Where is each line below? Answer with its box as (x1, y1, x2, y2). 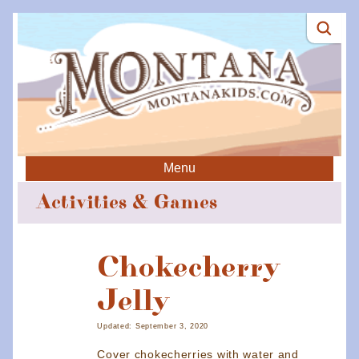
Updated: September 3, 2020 (97, 322, 209, 331)
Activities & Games (37, 189, 217, 216)
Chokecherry (97, 248, 281, 287)
